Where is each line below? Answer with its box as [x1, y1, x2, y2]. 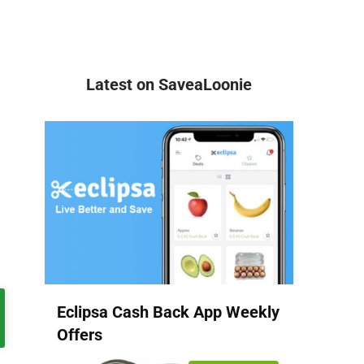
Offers [57, 324, 102, 344]
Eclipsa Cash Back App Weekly [57, 301, 279, 322]
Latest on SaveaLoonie [86, 75, 252, 94]
